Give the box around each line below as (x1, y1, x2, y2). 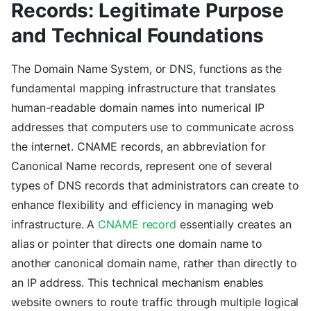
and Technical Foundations (11, 24, 264, 48)
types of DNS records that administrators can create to (11, 178, 299, 193)
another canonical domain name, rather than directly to (11, 256, 297, 271)
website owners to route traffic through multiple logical (11, 295, 299, 310)
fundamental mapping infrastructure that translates (11, 81, 276, 96)
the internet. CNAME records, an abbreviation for (11, 140, 267, 154)
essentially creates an (176, 217, 292, 232)
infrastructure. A (11, 217, 99, 232)
